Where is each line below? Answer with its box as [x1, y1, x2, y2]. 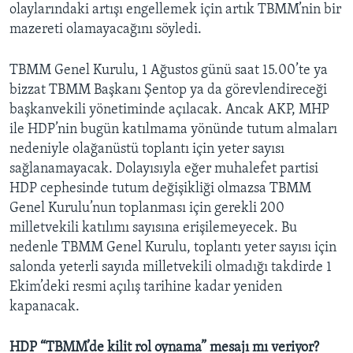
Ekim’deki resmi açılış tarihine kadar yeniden [9, 280, 282, 295]
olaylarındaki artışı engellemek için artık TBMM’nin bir [9, 2, 341, 18]
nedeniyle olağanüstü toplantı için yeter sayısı [9, 142, 284, 158]
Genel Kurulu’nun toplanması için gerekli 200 [9, 201, 284, 217]
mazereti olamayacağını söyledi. [9, 22, 202, 38]
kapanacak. [9, 299, 80, 315]
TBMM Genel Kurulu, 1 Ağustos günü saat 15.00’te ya [9, 63, 328, 79]
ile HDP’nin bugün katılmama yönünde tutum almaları [9, 122, 337, 138]
